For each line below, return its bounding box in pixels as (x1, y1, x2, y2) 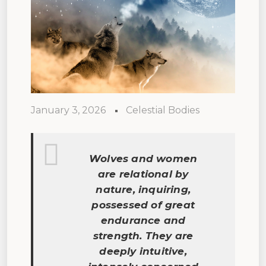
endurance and (100, 214, 186, 226)
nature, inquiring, (96, 183, 191, 195)
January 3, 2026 (31, 104, 106, 116)
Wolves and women (89, 152, 198, 164)
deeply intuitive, (99, 245, 187, 257)
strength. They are (93, 229, 194, 242)
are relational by (97, 167, 189, 180)
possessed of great (91, 198, 195, 211)
